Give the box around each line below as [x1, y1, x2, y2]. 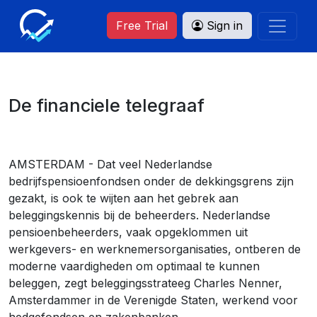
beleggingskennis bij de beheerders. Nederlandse [8, 208, 270, 222]
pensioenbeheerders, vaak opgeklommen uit [8, 225, 248, 239]
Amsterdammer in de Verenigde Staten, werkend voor [8, 293, 298, 307]
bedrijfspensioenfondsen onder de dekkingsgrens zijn [8, 174, 294, 188]
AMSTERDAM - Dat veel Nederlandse [8, 157, 212, 171]
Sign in [203, 18, 243, 33]
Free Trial [116, 18, 168, 33]
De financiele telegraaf [8, 95, 204, 116]
